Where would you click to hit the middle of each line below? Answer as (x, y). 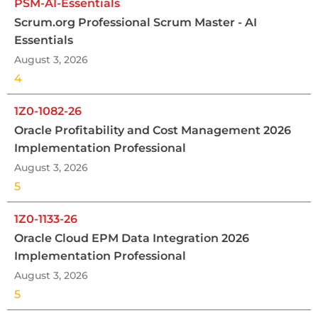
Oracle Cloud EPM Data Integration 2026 (132, 238)
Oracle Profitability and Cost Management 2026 (153, 130)
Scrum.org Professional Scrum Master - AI (136, 22)
